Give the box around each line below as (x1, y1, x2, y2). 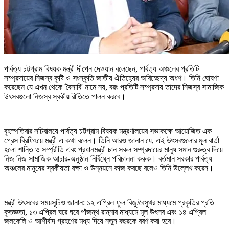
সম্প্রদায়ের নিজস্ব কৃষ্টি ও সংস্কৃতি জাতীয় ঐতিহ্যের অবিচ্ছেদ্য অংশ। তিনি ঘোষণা (4, 74, 219, 83)
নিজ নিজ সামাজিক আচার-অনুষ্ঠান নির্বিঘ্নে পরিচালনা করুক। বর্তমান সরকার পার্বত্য (4, 154, 212, 164)
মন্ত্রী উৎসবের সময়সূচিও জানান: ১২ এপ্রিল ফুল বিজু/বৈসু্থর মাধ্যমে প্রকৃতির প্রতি (4, 198, 214, 208)
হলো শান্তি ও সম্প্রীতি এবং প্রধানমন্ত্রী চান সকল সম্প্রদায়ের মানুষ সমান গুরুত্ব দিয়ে (4, 145, 223, 154)
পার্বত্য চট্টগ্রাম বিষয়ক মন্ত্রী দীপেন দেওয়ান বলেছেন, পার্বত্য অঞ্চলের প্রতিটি (4, 64, 199, 74)
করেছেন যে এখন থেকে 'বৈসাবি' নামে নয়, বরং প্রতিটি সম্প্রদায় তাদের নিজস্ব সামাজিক (4, 83, 224, 92)
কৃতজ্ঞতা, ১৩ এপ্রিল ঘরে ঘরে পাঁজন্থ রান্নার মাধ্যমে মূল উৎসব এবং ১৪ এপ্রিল (4, 208, 206, 217)
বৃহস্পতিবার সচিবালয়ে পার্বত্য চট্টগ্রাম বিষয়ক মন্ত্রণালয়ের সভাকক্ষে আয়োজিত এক (4, 127, 212, 136)
